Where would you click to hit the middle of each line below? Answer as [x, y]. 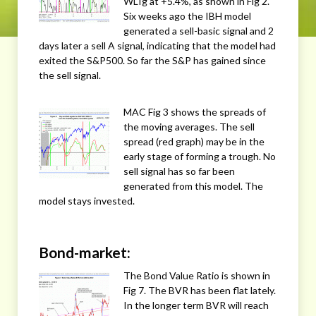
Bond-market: [85, 252]
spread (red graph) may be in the [194, 142]
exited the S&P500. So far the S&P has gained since [152, 60]
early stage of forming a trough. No [200, 157]
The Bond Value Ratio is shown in [197, 275]
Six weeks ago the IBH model [187, 16]
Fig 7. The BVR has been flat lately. [200, 290]
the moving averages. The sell [189, 127]
